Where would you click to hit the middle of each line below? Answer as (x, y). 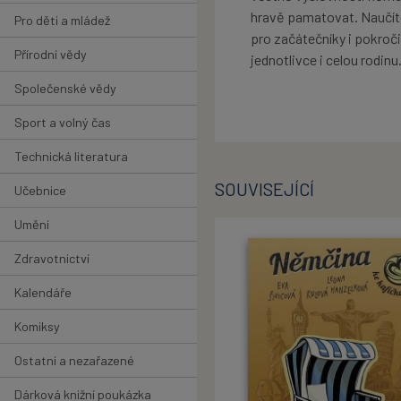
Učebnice (40, 190)
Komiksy (37, 326)
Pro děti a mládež (62, 20)
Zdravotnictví (52, 258)
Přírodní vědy (51, 54)
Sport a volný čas (63, 122)
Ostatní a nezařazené (74, 360)
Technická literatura (71, 156)
